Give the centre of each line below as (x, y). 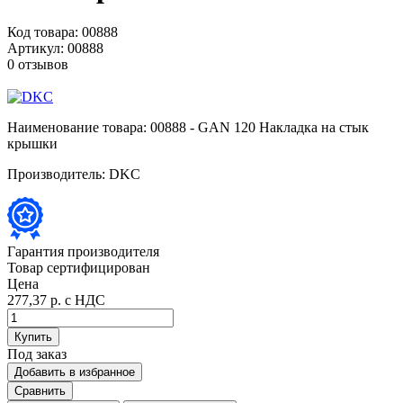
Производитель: (56, 174)
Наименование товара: (77, 127)
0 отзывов (38, 64)
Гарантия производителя (83, 251)
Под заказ (37, 354)
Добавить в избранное (75, 372)
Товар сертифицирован (79, 267)
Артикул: (36, 48)
